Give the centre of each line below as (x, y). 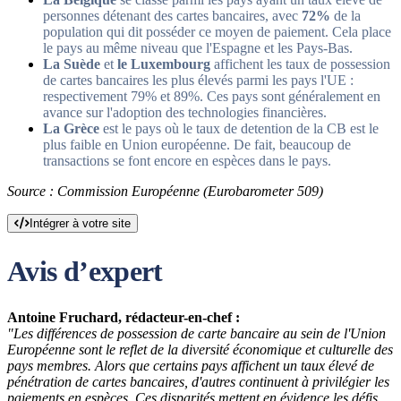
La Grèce (71, 128)
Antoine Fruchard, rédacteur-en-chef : (124, 317)
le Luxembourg (166, 64)
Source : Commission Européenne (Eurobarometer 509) (165, 191)
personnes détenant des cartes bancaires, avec (172, 16)
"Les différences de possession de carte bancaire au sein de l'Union (196, 333)
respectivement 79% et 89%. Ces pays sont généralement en (212, 96)
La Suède (72, 64)
